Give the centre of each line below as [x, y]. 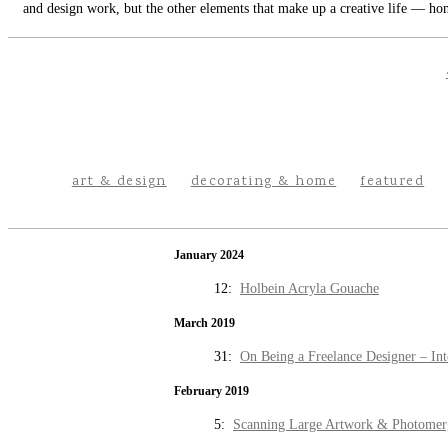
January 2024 [209, 255]
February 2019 [211, 391]
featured [392, 182]
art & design [119, 182]
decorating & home [263, 182]
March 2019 [204, 323]
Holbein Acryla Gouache [309, 289]
